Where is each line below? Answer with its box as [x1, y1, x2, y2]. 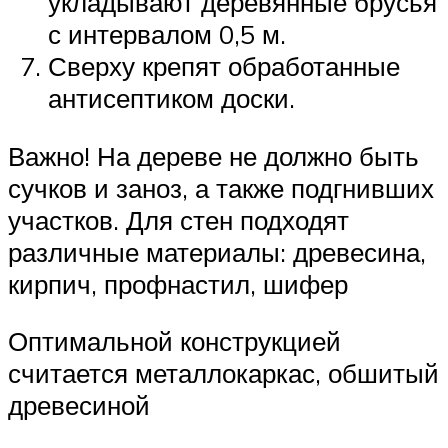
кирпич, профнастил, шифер [8, 267, 348, 300]
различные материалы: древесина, [8, 235, 426, 268]
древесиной [8, 389, 150, 422]
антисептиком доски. [48, 82, 295, 115]
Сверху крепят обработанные [48, 50, 400, 83]
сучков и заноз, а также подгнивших [8, 171, 434, 204]
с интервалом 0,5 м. [48, 18, 286, 51]
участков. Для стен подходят [8, 203, 349, 236]
